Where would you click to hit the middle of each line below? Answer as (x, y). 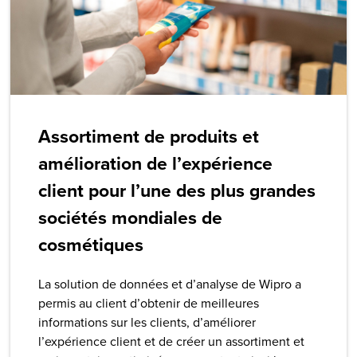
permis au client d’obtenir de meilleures (149, 302)
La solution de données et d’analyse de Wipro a (170, 283)
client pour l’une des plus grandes (177, 190)
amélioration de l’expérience (156, 163)
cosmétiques (91, 244)
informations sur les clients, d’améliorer (147, 322)
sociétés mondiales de (131, 217)
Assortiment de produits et (149, 136)
